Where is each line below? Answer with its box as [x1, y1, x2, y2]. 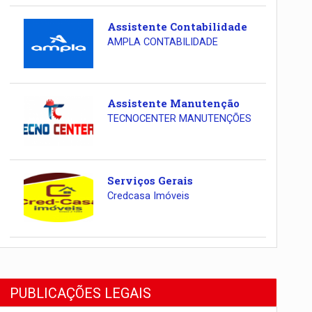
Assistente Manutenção [107, 96, 240, 111]
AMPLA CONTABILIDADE [107, 36, 218, 48]
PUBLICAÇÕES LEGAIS [10, 284, 152, 302]
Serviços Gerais [107, 173, 193, 187]
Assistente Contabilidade [107, 19, 247, 33]
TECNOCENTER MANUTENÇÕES [107, 113, 251, 125]
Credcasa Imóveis [107, 189, 189, 202]
